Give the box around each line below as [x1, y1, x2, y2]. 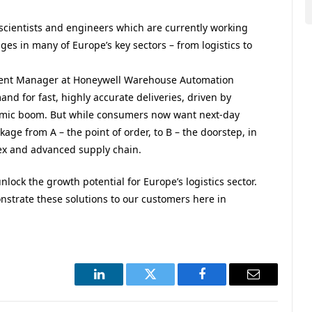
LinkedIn [97, 278, 144, 291]
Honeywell [72, 72, 121, 86]
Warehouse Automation [120, 72, 234, 86]
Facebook [201, 278, 250, 291]
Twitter [149, 278, 186, 291]
